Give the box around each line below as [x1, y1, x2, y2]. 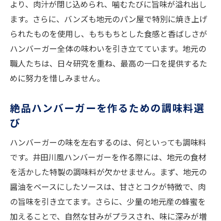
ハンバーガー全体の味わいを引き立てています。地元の [10, 42, 206, 55]
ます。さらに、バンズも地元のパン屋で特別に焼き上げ [10, 13, 207, 25]
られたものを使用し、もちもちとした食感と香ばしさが [10, 28, 207, 40]
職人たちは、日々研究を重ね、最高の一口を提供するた [10, 57, 207, 70]
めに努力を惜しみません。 [10, 72, 105, 84]
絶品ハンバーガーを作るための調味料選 [10, 100, 205, 115]
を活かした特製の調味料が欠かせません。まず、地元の [10, 166, 207, 178]
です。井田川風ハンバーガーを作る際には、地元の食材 [10, 151, 206, 163]
